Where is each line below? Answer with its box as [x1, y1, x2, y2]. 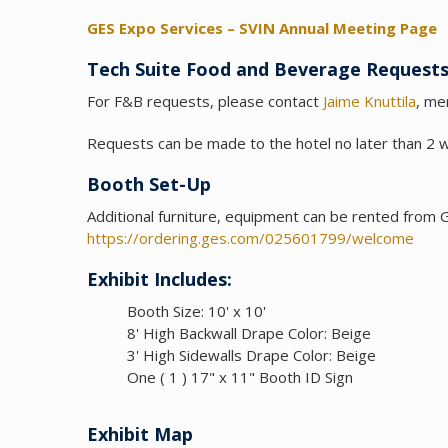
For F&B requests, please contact [87, 91, 323, 112]
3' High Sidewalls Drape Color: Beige [127, 345, 376, 366]
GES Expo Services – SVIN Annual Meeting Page [87, 18, 437, 39]
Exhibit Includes [87, 267, 227, 292]
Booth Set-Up [87, 172, 211, 197]
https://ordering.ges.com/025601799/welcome [87, 228, 414, 249]
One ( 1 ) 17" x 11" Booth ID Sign [127, 367, 353, 388]
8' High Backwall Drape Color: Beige [127, 323, 371, 344]
